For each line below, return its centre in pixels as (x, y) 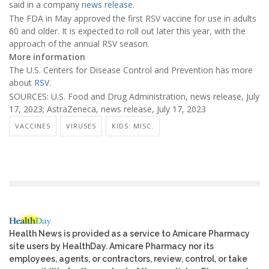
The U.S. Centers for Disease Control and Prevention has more (131, 70)
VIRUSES (81, 126)
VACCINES (33, 126)
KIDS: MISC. (133, 126)
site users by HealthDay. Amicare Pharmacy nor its (111, 246)
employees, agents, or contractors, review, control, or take (128, 259)
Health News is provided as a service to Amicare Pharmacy (129, 234)
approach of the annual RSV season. (79, 43)
